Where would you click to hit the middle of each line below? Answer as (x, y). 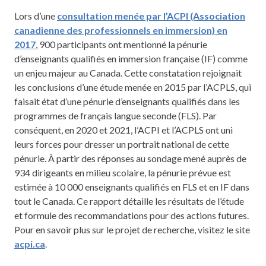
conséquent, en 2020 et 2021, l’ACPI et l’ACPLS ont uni (123, 130)
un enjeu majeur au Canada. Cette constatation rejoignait (128, 73)
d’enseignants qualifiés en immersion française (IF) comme (131, 59)
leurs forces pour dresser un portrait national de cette (122, 144)
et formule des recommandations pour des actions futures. (132, 216)
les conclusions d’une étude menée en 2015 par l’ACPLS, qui (133, 87)
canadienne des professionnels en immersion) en (121, 30)
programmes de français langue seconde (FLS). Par (115, 116)
